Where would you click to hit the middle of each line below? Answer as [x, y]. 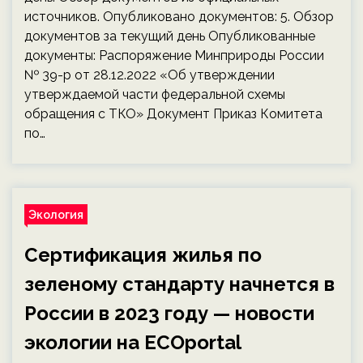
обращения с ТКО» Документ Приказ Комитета [173, 114]
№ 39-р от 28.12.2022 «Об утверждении [149, 75]
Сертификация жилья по [143, 255]
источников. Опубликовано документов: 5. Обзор [179, 17]
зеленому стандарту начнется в [179, 284]
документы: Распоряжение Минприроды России [174, 56]
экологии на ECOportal [133, 342]
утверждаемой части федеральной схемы [155, 94]
